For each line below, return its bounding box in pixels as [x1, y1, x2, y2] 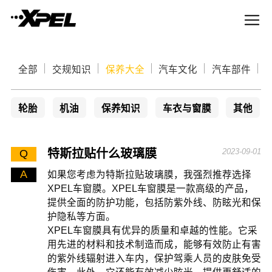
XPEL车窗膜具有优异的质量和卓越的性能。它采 [47, 225, 257, 236]
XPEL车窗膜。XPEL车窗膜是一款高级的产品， [47, 183, 254, 194]
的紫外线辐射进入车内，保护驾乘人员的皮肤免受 [47, 253, 261, 263]
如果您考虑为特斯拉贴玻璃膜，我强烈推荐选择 [47, 169, 251, 180]
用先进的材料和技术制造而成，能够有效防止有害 [47, 239, 261, 250]
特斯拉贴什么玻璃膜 [47, 147, 157, 160]
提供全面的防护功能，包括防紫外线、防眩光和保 [47, 197, 261, 208]
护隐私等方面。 [47, 211, 115, 222]
